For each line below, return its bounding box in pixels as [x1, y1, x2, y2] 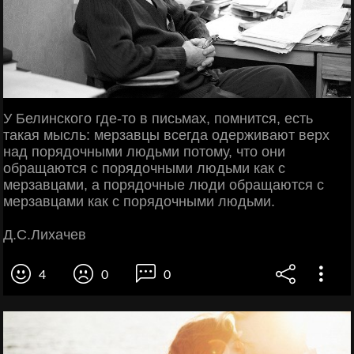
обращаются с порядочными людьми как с [3, 160, 285, 176]
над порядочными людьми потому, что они [3, 143, 285, 160]
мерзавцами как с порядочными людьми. [3, 193, 275, 209]
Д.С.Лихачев [3, 226, 86, 243]
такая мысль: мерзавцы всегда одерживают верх [3, 126, 330, 143]
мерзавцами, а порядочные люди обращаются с [3, 176, 324, 193]
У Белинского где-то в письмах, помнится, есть [3, 110, 313, 126]
